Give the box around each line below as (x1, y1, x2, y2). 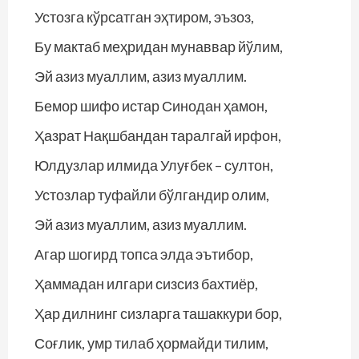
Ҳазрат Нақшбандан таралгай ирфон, (34, 127, 281, 144)
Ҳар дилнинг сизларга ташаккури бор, (34, 305, 282, 322)
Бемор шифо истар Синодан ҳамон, (34, 97, 268, 115)
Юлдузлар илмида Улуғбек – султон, (34, 156, 273, 174)
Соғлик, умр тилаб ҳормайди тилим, (34, 334, 268, 352)
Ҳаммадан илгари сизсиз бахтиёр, (34, 275, 258, 292)
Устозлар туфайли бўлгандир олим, (34, 186, 269, 204)
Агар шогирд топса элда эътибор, (34, 245, 253, 263)
